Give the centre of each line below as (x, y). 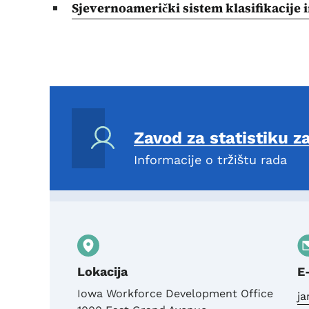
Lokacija (102, 271)
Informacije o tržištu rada (210, 160)
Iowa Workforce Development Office (175, 293)
